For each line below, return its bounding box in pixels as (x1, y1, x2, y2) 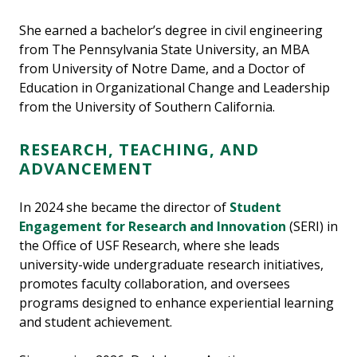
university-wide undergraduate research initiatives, (19, 256, 324, 274)
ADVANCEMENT (19, 158, 153, 180)
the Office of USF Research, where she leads (19, 237, 280, 255)
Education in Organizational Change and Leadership (19, 79, 330, 97)
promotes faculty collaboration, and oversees (19, 275, 290, 293)
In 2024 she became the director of (19, 198, 229, 217)
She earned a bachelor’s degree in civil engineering (19, 22, 323, 40)
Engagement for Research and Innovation (19, 218, 289, 236)
